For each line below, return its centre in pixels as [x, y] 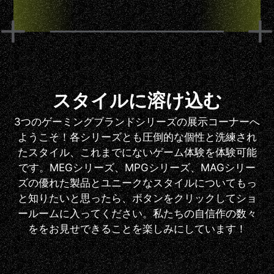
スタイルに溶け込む [137, 100]
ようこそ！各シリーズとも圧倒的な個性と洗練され [137, 137]
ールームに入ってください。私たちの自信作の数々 [137, 213]
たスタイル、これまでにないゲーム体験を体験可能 [137, 152]
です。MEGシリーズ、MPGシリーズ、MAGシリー [137, 167]
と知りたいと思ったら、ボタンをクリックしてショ [137, 198]
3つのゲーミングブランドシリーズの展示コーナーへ [137, 121]
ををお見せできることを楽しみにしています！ [137, 228]
